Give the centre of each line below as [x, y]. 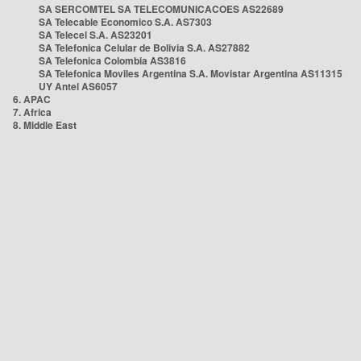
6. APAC [32, 99]
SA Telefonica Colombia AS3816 [112, 60]
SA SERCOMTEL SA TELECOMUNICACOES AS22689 [161, 9]
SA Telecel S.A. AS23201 [95, 35]
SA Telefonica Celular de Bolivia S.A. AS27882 [144, 48]
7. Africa [32, 112]
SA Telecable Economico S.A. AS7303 [125, 22]
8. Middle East [45, 125]
